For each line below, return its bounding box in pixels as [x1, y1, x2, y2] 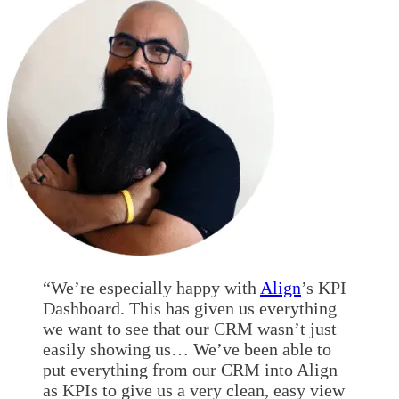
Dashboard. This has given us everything [43, 297, 337, 318]
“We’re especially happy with [43, 277, 256, 297]
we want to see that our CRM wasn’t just [43, 318, 337, 338]
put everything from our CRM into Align [43, 359, 338, 379]
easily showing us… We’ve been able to [43, 338, 331, 359]
